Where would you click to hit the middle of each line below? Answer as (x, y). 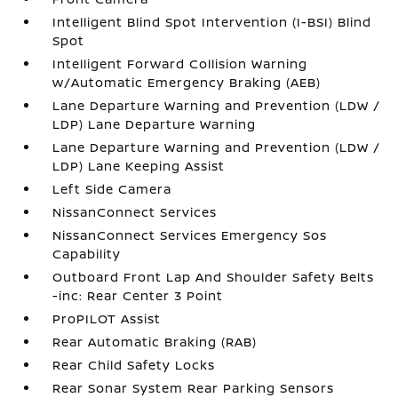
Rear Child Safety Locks (134, 365)
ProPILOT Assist (107, 318)
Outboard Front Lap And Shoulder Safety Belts (214, 277)
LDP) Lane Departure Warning (155, 124)
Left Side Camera (112, 189)
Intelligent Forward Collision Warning (180, 64)
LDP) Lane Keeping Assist (139, 166)
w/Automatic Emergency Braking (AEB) (187, 82)
